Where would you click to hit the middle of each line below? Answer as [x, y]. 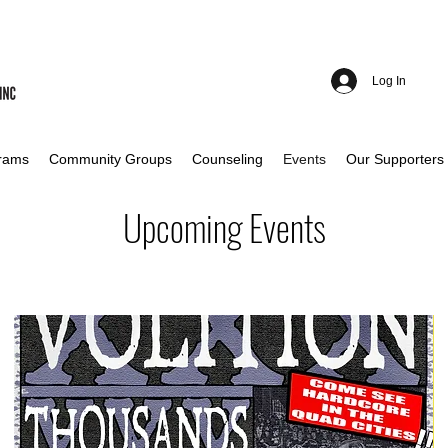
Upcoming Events [224, 226]
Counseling [227, 159]
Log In [388, 80]
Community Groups [110, 159]
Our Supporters [395, 159]
